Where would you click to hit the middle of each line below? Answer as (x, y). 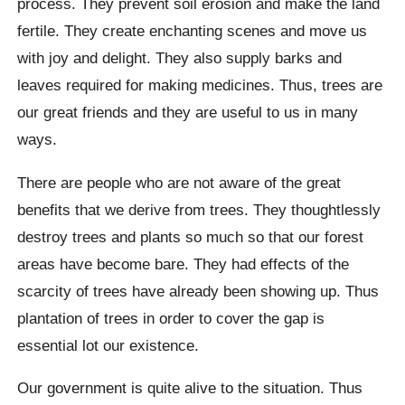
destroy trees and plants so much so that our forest (191, 236)
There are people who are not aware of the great (179, 182)
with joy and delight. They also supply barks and (180, 58)
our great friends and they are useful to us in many (188, 113)
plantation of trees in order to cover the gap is (171, 318)
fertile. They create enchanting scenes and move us (193, 31)
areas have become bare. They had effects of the (184, 264)
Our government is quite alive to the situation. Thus (190, 387)
